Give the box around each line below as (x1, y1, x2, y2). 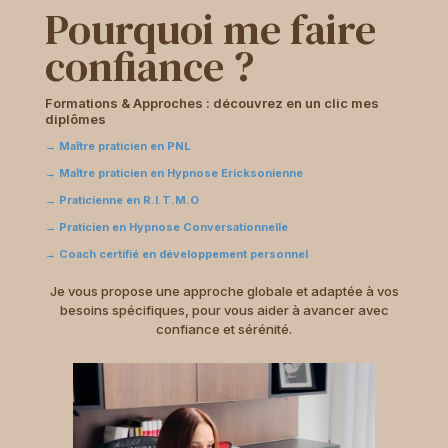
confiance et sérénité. (156, 321, 293, 338)
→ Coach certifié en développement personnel (44, 247, 308, 262)
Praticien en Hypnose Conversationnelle (58, 220, 288, 235)
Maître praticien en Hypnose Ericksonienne (58, 166, 303, 181)
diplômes (44, 111, 106, 128)
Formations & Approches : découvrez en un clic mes (44, 95, 379, 112)
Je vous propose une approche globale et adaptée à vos (49, 283, 399, 300)
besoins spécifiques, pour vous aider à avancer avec (59, 302, 389, 319)
